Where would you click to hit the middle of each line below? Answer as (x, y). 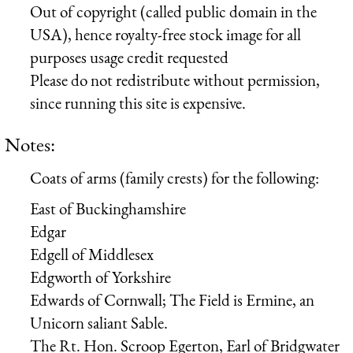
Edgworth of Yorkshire (100, 277)
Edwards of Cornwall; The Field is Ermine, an (172, 300)
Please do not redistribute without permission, (175, 80)
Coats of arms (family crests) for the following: (175, 177)
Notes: (30, 144)
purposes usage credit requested (129, 57)
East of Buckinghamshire (108, 209)
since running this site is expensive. (138, 102)
